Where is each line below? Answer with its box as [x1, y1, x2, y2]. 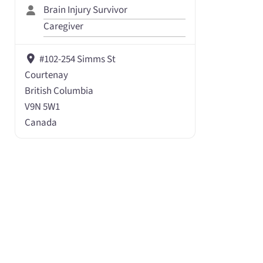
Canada [25, 115, 58, 130]
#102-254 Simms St [39, 52, 116, 66]
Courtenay [25, 68, 69, 82]
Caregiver [43, 19, 84, 34]
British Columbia [25, 83, 94, 98]
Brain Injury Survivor [43, 3, 128, 17]
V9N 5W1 [25, 99, 60, 114]
